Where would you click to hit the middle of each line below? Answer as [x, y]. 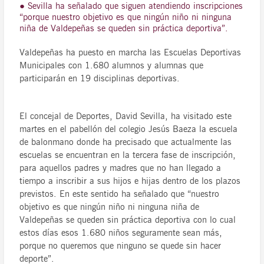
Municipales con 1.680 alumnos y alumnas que [112, 66]
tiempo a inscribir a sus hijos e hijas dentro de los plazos [130, 181]
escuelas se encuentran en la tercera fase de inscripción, [128, 155]
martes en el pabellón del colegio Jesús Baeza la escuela [129, 129]
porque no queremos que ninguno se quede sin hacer [121, 246]
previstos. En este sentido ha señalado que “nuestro [120, 194]
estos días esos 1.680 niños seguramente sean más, [121, 233]
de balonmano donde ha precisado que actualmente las [126, 142]
